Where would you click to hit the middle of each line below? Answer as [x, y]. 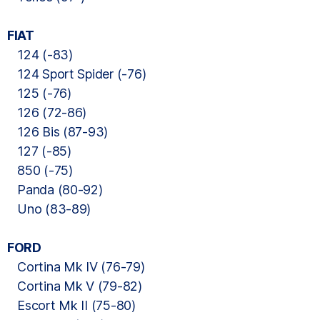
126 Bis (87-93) [58, 132]
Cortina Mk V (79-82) [75, 286]
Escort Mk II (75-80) [71, 305]
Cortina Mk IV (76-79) [76, 267]
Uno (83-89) [49, 209]
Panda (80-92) [55, 190]
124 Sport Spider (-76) [77, 74]
